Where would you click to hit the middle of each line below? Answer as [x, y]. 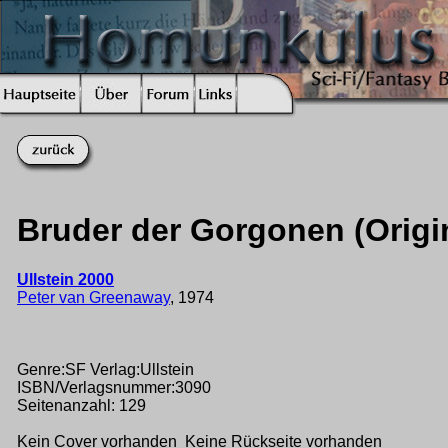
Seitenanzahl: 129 [81, 405]
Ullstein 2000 [65, 279]
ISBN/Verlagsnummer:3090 [114, 387]
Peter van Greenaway [93, 297]
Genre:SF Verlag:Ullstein [105, 369]
